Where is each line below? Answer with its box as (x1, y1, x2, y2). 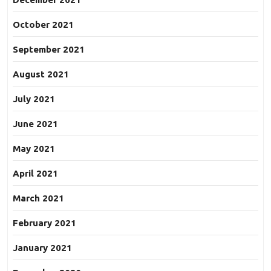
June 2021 (13, 119, 58, 129)
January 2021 (13, 243, 72, 253)
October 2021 (13, 19, 74, 30)
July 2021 (13, 94, 55, 105)
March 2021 (13, 193, 64, 204)
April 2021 (13, 168, 58, 179)
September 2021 (13, 44, 85, 55)
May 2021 (13, 143, 55, 154)
